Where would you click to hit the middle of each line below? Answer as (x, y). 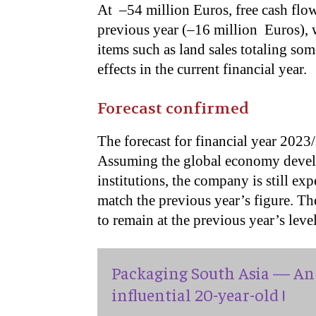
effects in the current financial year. (202, 69)
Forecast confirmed (173, 109)
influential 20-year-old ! (198, 294)
